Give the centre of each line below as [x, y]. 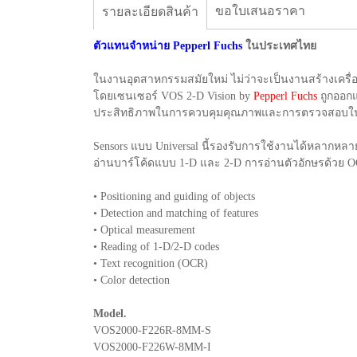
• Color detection [131, 280]
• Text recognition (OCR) [151, 263]
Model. [110, 313]
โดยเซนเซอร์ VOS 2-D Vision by [173, 96]
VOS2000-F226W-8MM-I [152, 347]
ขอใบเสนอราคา [260, 10]
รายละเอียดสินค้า [150, 11]
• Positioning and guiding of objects [174, 196]
